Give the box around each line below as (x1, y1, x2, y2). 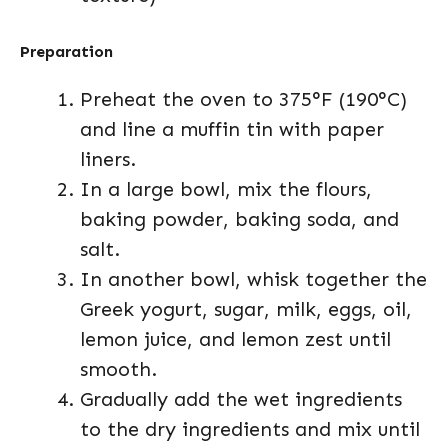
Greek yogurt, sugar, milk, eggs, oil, (80, 296, 412, 321)
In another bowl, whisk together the (80, 266, 427, 291)
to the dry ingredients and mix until (80, 416, 420, 441)
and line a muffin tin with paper (80, 116, 384, 141)
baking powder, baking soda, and (80, 206, 399, 231)
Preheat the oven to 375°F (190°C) (80, 86, 407, 111)
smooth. (80, 356, 157, 381)
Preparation (20, 41, 113, 61)
